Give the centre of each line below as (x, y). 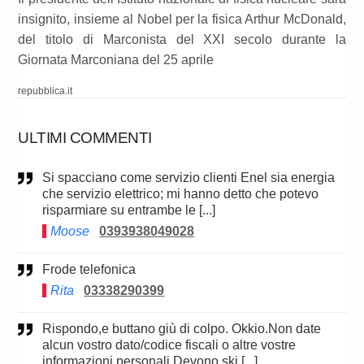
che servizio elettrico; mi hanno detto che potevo (181, 194)
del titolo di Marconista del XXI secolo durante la (182, 40)
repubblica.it (45, 91)
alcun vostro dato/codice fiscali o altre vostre (169, 345)
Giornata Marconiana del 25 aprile (116, 60)
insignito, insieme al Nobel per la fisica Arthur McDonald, (182, 19)
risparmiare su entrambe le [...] (129, 210)
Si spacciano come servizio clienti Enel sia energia (47, 178)
